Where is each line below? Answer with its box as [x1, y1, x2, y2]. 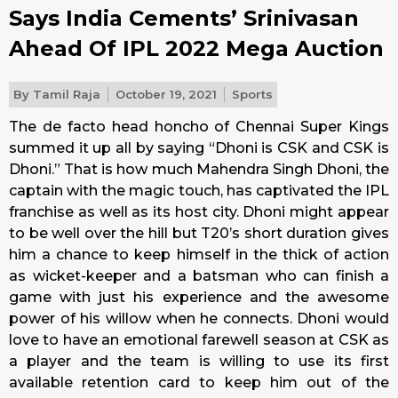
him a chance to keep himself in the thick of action [9, 246, 389, 263]
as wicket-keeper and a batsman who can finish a [9, 267, 389, 284]
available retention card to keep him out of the [9, 374, 389, 391]
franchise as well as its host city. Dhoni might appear [9, 203, 389, 220]
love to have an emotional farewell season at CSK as [9, 331, 389, 348]
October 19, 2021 [115, 87, 217, 101]
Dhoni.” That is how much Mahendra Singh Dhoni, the [9, 161, 389, 178]
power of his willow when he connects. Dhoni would [9, 310, 389, 327]
